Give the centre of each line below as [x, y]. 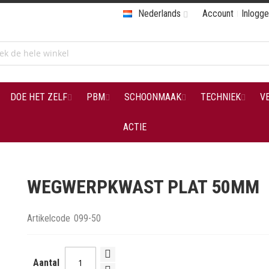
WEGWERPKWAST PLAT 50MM [144, 187]
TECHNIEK [220, 97]
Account [218, 14]
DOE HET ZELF [38, 97]
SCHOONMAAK [153, 97]
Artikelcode [49, 218]
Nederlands [159, 14]
